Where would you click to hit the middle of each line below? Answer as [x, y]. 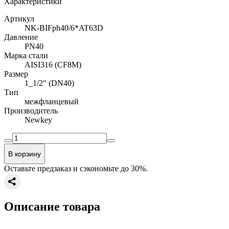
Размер [16, 74]
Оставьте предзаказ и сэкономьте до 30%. [76, 168]
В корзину [25, 154]
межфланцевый [52, 101]
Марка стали [26, 55]
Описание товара [52, 206]
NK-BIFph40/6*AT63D [64, 28]
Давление [21, 37]
